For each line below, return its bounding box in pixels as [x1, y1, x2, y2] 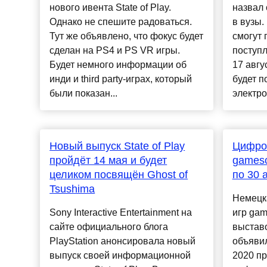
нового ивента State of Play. [49, 2, 172, 13]
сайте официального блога [49, 222, 169, 232]
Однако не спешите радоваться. [49, 17, 193, 27]
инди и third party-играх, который [49, 74, 193, 85]
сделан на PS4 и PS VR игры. [49, 45, 181, 56]
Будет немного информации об [49, 60, 187, 70]
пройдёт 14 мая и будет [49, 154, 167, 167]
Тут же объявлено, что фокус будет [49, 31, 204, 42]
